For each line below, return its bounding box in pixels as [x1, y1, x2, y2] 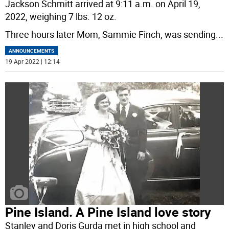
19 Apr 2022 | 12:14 [5, 57, 60, 66]
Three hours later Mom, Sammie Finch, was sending [5, 28, 216, 41]
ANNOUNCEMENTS [9, 47, 55, 55]
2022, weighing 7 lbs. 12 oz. [5, 10, 117, 23]
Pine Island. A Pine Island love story [5, 203, 212, 221]
